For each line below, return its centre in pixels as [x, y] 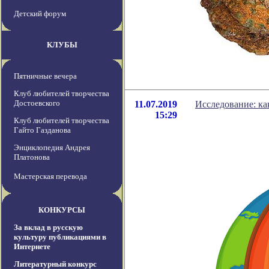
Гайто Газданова [42, 130]
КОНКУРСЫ [62, 210]
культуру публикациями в [60, 237]
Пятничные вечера [45, 76]
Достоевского [37, 103]
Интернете [32, 247]
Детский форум [40, 14]
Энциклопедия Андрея [52, 148]
